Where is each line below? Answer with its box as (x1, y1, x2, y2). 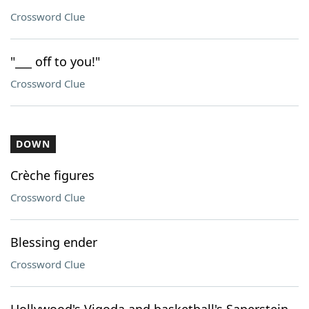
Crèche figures (10, 167, 94, 183)
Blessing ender (10, 234, 97, 250)
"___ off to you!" (10, 53, 100, 70)
